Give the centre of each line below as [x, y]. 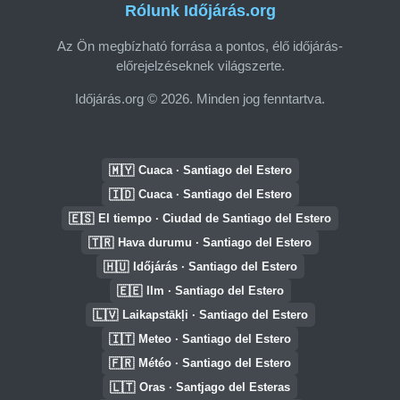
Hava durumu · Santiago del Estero [215, 242]
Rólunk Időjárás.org [200, 11]
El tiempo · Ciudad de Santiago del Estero [215, 218]
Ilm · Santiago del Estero [215, 291]
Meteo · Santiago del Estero [215, 339]
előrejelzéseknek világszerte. [200, 65]
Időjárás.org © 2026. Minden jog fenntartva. [200, 98]
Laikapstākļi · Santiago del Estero [215, 315]
